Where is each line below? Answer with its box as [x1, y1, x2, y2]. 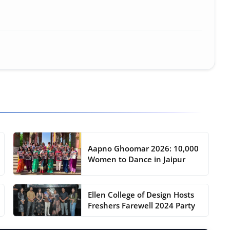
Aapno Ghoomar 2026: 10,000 [88, 143, 199, 154]
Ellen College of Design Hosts [88, 189, 195, 200]
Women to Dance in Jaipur [88, 154, 186, 164]
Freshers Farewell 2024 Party [88, 200, 196, 211]
